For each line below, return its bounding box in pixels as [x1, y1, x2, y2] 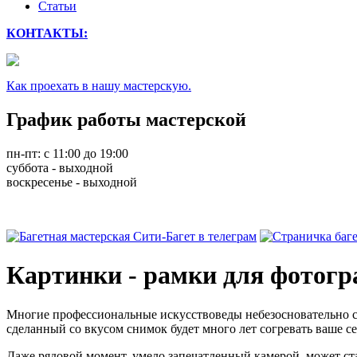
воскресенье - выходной [6, 175, 137, 189]
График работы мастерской [6, 108, 246, 130]
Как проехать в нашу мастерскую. [6, 78, 191, 92]
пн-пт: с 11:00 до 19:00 [6, 146, 128, 160]
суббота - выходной [6, 160, 113, 175]
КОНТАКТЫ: [6, 25, 88, 40]
